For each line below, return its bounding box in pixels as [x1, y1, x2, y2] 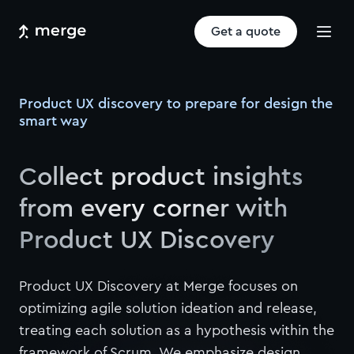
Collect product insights [19, 164, 303, 190]
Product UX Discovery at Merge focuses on [19, 279, 298, 293]
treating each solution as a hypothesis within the [19, 323, 334, 337]
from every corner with [19, 196, 288, 221]
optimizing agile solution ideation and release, [19, 301, 317, 315]
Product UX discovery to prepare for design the [19, 96, 333, 111]
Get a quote [211, 25, 281, 38]
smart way [19, 114, 88, 128]
